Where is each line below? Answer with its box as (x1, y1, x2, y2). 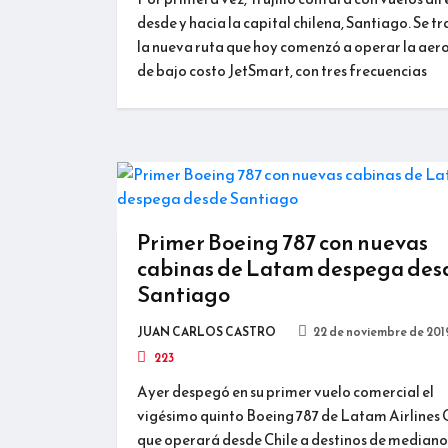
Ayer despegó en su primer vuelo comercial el (137, 379, 434, 403)
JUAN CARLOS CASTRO (137, 322, 276, 341)
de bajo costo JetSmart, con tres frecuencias (137, 58, 427, 82)
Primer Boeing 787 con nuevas (137, 225, 428, 259)
